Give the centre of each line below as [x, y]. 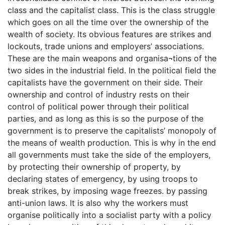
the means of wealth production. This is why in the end [112, 142]
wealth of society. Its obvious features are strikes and [109, 34]
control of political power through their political [98, 106]
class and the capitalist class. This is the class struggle [111, 10]
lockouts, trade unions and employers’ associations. [106, 46]
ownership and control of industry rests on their [98, 94]
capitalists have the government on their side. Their [105, 82]
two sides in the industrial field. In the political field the [112, 70]
